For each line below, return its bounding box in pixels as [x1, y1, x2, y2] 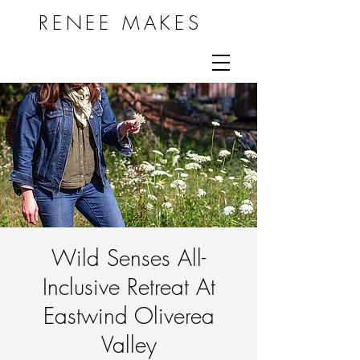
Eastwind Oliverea [43, 301, 215, 330]
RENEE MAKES [39, 10, 202, 35]
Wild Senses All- [51, 243, 206, 272]
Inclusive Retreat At [42, 272, 215, 301]
